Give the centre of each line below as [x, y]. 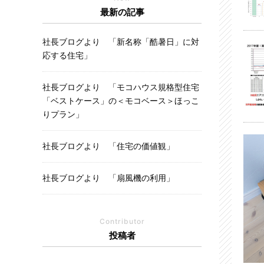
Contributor [122, 221]
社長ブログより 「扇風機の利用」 [108, 178]
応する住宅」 [67, 56]
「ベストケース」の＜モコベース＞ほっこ [121, 101]
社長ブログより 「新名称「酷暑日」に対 [121, 42]
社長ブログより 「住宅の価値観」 [108, 146]
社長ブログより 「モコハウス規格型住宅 [121, 88]
